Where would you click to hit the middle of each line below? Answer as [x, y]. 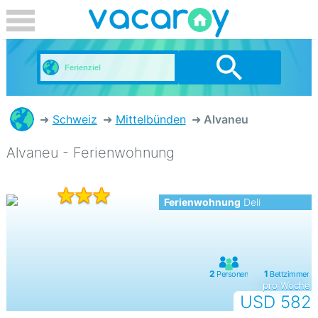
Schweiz [75, 119]
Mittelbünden [150, 119]
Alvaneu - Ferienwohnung [90, 153]
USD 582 [276, 302]
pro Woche [286, 285]
